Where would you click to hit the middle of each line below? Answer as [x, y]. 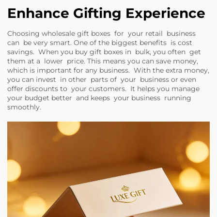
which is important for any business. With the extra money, [108, 70]
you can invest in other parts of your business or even [102, 79]
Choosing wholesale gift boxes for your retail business [101, 33]
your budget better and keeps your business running [99, 98]
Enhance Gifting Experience [106, 13]
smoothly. [24, 107]
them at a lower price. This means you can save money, [103, 61]
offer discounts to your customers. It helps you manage [103, 89]
